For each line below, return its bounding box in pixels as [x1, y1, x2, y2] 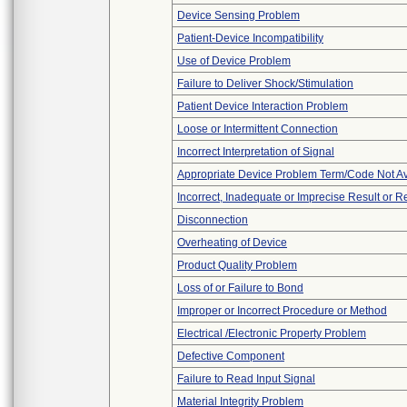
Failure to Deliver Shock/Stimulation [177, 77, 353, 90]
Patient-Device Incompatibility [177, 32, 323, 45]
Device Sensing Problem [177, 9, 300, 22]
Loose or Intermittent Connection [177, 123, 338, 135]
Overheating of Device [177, 236, 287, 249]
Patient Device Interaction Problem [177, 100, 348, 113]
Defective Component [177, 350, 284, 362]
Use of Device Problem [177, 55, 291, 67]
